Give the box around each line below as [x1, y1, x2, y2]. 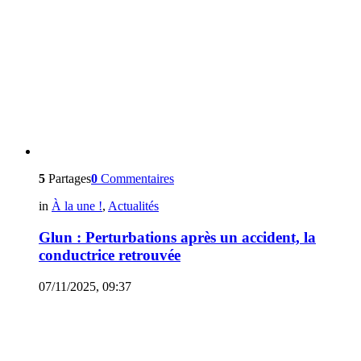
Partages [45, 172, 91, 186]
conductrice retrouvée [39, 246, 180, 263]
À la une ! [52, 199, 102, 214]
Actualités [108, 199, 159, 214]
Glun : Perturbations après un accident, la [39, 228, 316, 246]
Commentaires [101, 172, 174, 186]
